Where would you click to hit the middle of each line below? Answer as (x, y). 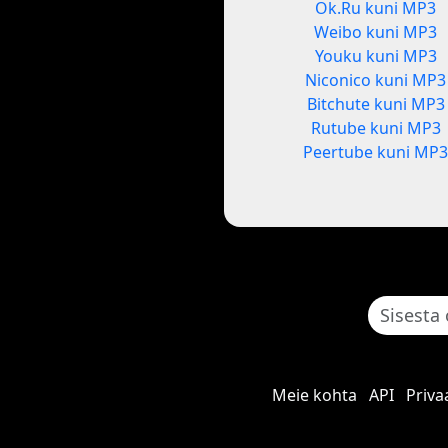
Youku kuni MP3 (375, 56)
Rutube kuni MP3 (375, 128)
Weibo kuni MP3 (376, 32)
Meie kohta (314, 395)
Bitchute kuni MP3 (375, 104)
